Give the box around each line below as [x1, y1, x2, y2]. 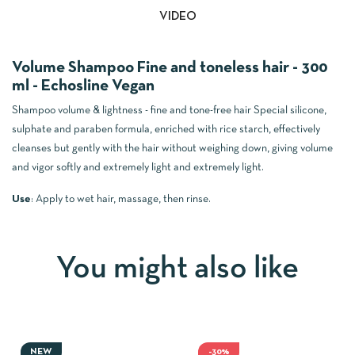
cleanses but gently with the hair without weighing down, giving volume [12, 143, 333, 155]
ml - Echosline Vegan [12, 78, 155, 94]
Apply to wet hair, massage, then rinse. [36, 194, 211, 205]
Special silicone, [254, 105, 326, 116]
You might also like [56, 255, 299, 284]
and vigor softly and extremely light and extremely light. [12, 162, 264, 174]
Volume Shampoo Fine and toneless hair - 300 [12, 60, 327, 76]
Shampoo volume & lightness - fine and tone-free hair [12, 105, 251, 116]
